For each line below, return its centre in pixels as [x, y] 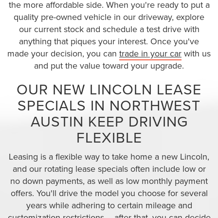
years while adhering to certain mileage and [109, 205]
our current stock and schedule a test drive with [109, 29]
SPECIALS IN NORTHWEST [109, 105]
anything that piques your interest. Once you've [109, 41]
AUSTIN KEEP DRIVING [109, 121]
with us [196, 54]
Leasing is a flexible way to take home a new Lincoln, [109, 157]
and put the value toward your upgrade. [109, 66]
